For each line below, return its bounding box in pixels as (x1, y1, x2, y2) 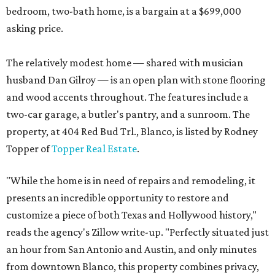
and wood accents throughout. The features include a (6, 91, 249, 104)
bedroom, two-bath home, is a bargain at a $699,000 (6, 5, 241, 18)
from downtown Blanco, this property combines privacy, (6, 260, 259, 273)
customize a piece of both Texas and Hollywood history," (6, 209, 257, 222)
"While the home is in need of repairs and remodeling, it (6, 174, 255, 187)
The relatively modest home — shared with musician (6, 56, 243, 69)
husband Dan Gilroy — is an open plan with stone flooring (6, 74, 266, 87)
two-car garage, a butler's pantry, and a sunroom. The (6, 108, 250, 121)
